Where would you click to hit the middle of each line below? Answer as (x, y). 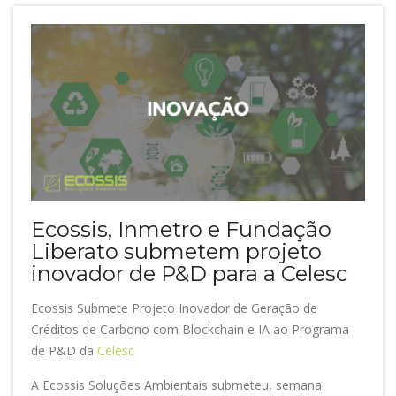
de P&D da (64, 350)
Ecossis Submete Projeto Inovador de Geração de (174, 308)
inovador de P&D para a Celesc (189, 273)
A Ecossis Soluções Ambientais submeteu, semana (176, 385)
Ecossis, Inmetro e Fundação (181, 229)
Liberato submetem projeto (176, 251)
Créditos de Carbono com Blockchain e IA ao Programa (190, 329)
